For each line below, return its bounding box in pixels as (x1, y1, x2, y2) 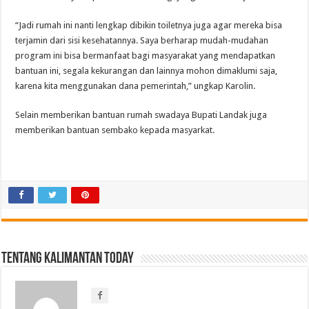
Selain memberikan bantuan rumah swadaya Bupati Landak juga (15, 110, 268, 121)
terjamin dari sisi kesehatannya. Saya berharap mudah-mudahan (15, 35, 269, 46)
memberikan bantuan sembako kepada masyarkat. (15, 125, 215, 136)
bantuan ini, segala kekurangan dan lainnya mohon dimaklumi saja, (15, 66, 278, 77)
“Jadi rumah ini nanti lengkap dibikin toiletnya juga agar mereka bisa (15, 20, 283, 31)
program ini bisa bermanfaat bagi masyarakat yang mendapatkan (15, 50, 276, 61)
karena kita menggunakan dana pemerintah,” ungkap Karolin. (15, 81, 256, 92)
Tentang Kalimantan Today (1, 251, 134, 268)
